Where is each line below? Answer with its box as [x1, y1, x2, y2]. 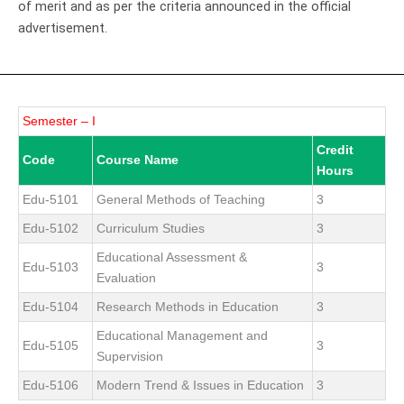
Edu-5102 [23, 220, 78, 235]
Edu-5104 [23, 298, 78, 314]
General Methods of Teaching [96, 191, 265, 207]
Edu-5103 [23, 259, 78, 274]
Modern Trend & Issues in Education [96, 377, 304, 392]
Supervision [96, 348, 163, 363]
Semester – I [23, 113, 96, 128]
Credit [317, 142, 353, 157]
